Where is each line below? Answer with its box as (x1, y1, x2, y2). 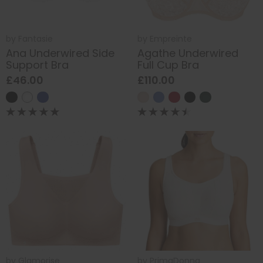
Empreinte (150, 32, 192, 45)
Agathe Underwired (137, 46, 238, 61)
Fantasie (18, 32, 53, 45)
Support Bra (6, 58, 69, 73)
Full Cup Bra (137, 58, 199, 73)
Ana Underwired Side (6, 46, 114, 61)
